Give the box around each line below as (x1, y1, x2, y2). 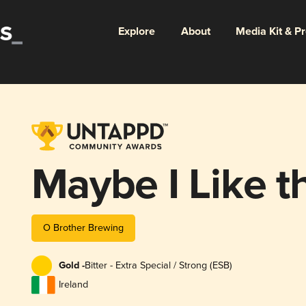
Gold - (58, 260, 85, 273)
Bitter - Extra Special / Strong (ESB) (84, 260, 232, 272)
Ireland (58, 279, 88, 291)
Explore (117, 24, 155, 39)
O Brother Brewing (42, 221, 124, 234)
